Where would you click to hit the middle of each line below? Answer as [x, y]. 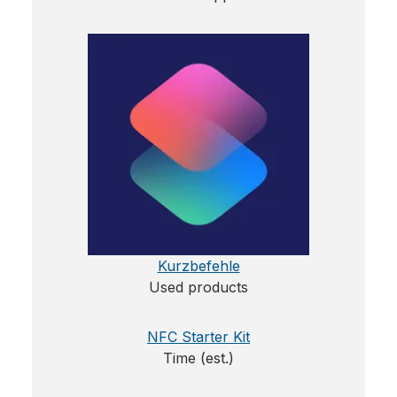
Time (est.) [198, 358]
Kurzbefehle [198, 265]
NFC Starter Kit [198, 336]
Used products [198, 287]
